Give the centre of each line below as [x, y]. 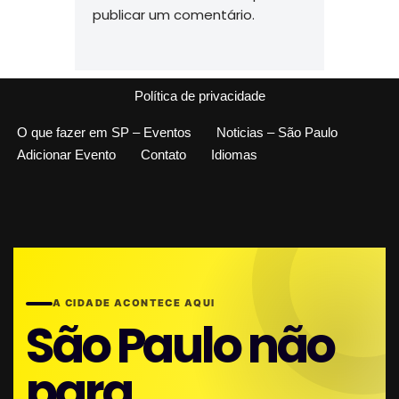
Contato [163, 154]
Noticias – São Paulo [277, 132]
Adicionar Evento [66, 154]
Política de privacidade [199, 95]
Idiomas [234, 154]
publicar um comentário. [174, 15]
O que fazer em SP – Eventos [104, 132]
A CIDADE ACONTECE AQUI [134, 303]
